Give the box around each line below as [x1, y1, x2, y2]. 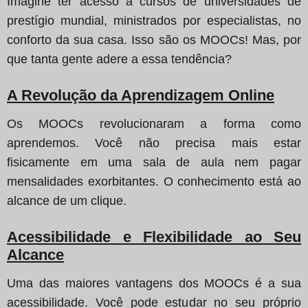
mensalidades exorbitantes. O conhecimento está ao [7, 174, 301, 188]
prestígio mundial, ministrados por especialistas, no [7, 13, 301, 27]
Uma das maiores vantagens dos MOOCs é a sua [7, 276, 301, 290]
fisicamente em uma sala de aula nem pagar [7, 155, 301, 169]
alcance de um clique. [7, 193, 126, 208]
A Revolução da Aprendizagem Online [7, 86, 274, 104]
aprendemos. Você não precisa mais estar [7, 135, 301, 150]
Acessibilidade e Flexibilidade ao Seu [7, 228, 301, 245]
